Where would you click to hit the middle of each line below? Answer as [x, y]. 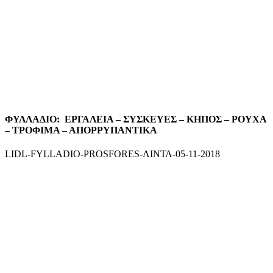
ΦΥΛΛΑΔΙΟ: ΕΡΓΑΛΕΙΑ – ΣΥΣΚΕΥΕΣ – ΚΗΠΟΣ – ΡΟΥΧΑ [136, 119]
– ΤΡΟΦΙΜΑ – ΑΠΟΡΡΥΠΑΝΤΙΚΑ [81, 130]
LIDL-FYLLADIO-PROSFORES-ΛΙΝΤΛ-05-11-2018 [112, 154]
